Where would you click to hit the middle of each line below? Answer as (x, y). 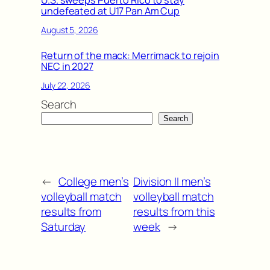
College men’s (93, 181)
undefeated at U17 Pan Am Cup (111, 11)
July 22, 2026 (66, 86)
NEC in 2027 (67, 66)
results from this (174, 211)
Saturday (64, 226)
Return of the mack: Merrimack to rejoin (130, 55)
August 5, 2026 (70, 30)
